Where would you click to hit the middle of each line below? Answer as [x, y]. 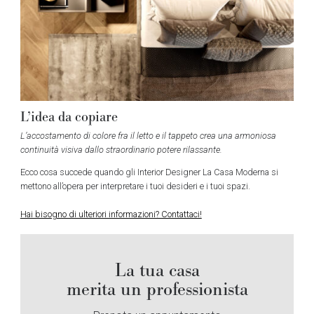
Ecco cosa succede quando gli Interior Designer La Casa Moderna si [149, 172]
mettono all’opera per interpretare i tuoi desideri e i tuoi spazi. [135, 186]
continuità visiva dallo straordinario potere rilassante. [121, 149]
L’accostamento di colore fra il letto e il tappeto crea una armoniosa [148, 135]
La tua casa [157, 271]
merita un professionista [157, 289]
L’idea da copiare [69, 117]
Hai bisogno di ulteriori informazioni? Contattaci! [111, 214]
